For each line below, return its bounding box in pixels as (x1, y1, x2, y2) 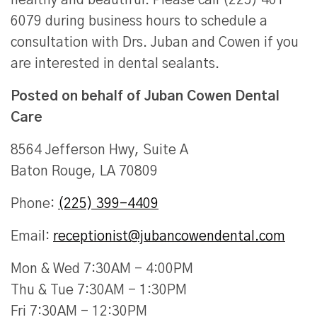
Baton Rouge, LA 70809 (11, 165, 158, 179)
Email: (11, 230, 53, 244)
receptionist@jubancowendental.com (53, 230, 285, 244)
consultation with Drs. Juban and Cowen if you (11, 36, 299, 50)
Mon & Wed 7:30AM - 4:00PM (11, 263, 193, 277)
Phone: (11, 197, 58, 212)
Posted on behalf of (11, 90, 144, 104)
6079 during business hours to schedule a (11, 15, 267, 29)
